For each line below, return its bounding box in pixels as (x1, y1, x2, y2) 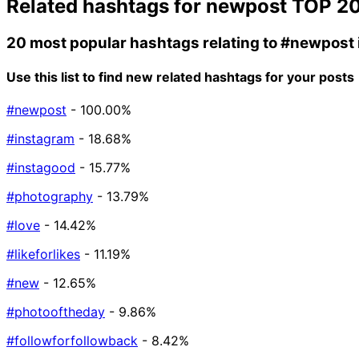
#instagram (6, 131, 75, 147)
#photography (6, 188, 93, 205)
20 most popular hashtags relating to (6, 33, 280, 52)
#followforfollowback (6, 333, 138, 349)
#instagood (6, 159, 75, 176)
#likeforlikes (6, 246, 80, 263)
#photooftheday (6, 304, 105, 321)
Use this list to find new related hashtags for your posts (6, 68, 354, 85)
